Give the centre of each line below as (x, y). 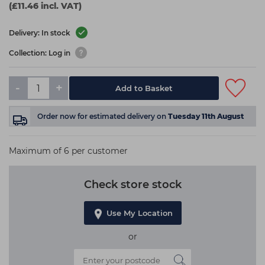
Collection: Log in (41, 53)
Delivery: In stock (41, 33)
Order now (57, 116)
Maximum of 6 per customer (68, 151)
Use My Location (139, 213)
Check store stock (132, 185)
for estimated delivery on (123, 116)
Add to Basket (144, 88)
